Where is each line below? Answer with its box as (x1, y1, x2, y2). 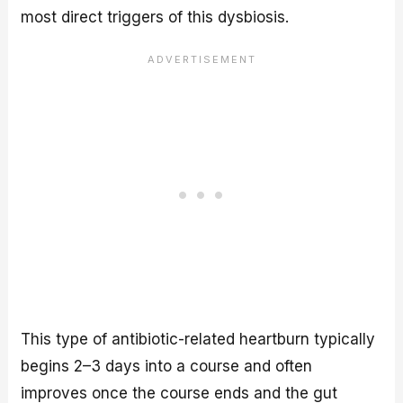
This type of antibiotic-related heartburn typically (21, 330, 376, 349)
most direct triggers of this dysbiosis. (21, 7, 290, 26)
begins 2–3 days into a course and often (21, 357, 313, 376)
